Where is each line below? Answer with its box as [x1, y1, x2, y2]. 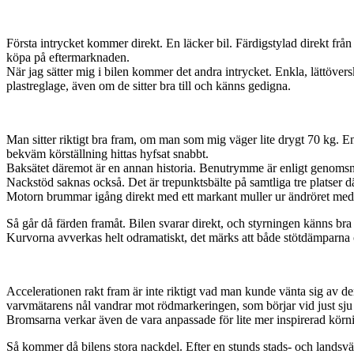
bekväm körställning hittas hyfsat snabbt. [6, 146, 209, 160]
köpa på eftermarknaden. [6, 50, 130, 64]
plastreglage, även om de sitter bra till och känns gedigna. [6, 78, 291, 92]
